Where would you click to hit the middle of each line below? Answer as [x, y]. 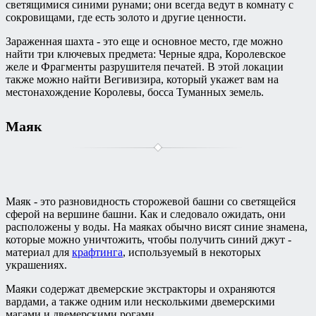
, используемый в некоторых [192, 253]
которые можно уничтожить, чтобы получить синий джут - [148, 240]
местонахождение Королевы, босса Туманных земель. [135, 92]
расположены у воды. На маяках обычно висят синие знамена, [157, 227]
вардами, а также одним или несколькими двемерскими [140, 302]
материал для [39, 253]
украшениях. [36, 265]
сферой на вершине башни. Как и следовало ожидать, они [146, 214]
